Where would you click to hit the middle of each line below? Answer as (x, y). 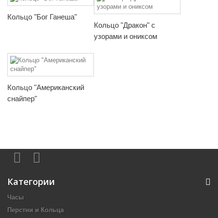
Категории (31, 182)
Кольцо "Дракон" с (125, 25)
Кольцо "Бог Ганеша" (42, 17)
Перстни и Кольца (36, 210)
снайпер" (22, 99)
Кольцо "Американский (46, 88)
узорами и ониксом (126, 36)
